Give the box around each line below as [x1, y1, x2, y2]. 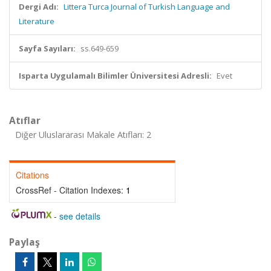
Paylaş [9, 235, 40, 249]
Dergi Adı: [19, 1, 59, 12]
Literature [19, 16, 54, 27]
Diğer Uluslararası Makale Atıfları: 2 [15, 129, 151, 140]
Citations [16, 169, 49, 181]
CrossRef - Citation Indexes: [16, 184, 126, 196]
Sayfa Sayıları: [19, 43, 76, 54]
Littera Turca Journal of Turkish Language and [64, 1, 230, 12]
